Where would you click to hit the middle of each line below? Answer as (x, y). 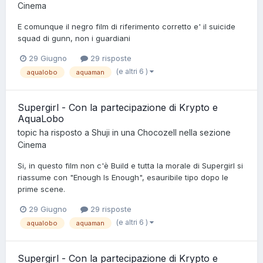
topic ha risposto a (55, 132)
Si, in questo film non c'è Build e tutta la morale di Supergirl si (130, 165)
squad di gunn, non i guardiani (74, 38)
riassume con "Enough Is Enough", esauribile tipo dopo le (123, 177)
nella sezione (204, 132)
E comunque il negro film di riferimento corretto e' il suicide (127, 26)
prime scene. (41, 189)
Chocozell (157, 132)
